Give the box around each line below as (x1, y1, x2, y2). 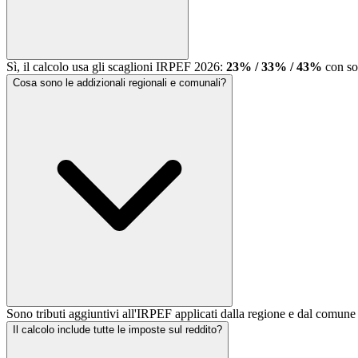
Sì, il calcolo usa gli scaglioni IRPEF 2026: (6, 60, 226, 74)
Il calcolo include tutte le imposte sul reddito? (13, 324, 222, 336)
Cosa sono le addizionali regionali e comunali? (13, 77, 226, 89)
